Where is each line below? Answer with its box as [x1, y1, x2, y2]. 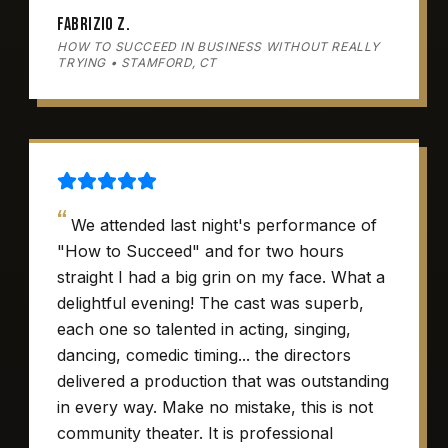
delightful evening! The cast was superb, [57, 293, 365, 313]
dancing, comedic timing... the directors [57, 345, 352, 365]
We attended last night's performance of [71, 215, 378, 235]
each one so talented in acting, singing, [57, 319, 352, 339]
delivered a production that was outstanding [57, 371, 390, 391]
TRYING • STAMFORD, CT [57, 55, 217, 70]
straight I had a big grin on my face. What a [57, 267, 386, 287]
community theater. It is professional [57, 423, 334, 443]
